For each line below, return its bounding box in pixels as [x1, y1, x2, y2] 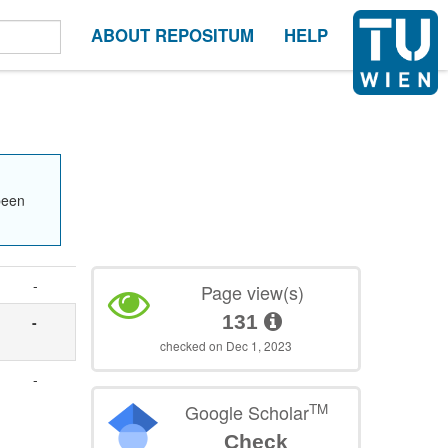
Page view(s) [200, 279, 304, 306]
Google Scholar [184, 399, 309, 426]
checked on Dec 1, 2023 [160, 337, 293, 355]
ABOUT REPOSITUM [91, 23, 254, 47]
